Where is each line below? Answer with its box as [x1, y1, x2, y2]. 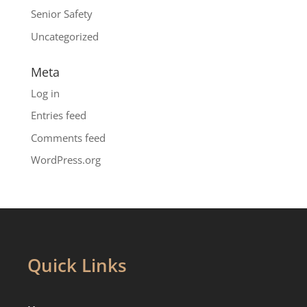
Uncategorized [30, 29, 99, 43]
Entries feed [30, 108, 86, 123]
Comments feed [30, 130, 106, 145]
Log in [30, 86, 60, 100]
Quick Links [27, 253, 127, 278]
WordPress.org [30, 153, 101, 167]
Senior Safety [30, 7, 93, 21]
